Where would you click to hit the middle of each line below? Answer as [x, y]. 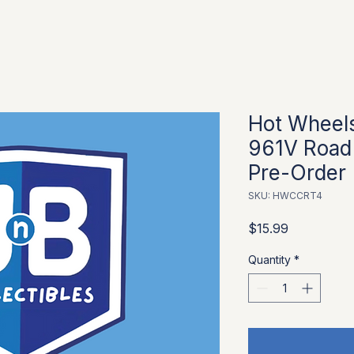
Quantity [269, 260]
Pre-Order [297, 173]
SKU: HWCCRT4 [285, 196]
